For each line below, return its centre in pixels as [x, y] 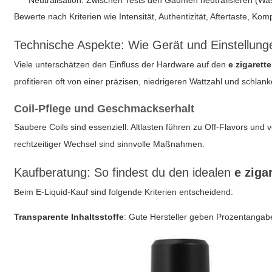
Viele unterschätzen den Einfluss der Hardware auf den [121, 64]
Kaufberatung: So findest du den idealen [124, 172]
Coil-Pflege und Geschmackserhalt [104, 109]
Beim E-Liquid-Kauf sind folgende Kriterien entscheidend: [124, 192]
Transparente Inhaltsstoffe [69, 217]
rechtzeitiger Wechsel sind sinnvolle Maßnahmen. [110, 144]
